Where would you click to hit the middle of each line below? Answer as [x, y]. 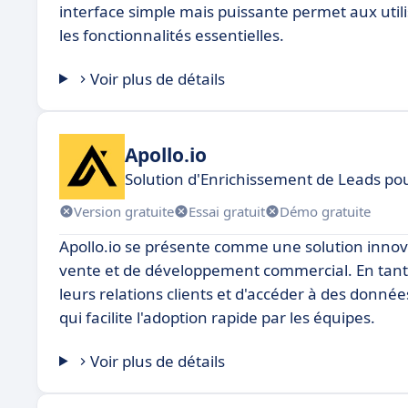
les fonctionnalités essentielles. [172, 35]
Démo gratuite [325, 211]
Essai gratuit [227, 211]
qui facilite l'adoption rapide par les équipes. [217, 317]
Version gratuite [124, 211]
